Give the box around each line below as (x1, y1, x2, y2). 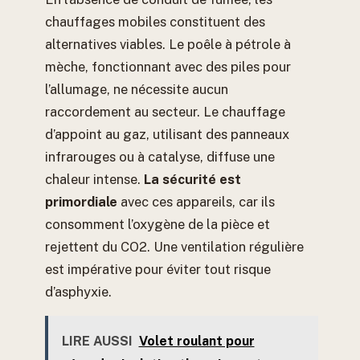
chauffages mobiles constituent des (45, 13, 265, 30)
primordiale (45, 193, 117, 210)
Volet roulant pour (138, 333, 255, 349)
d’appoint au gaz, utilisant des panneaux (45, 125, 289, 142)
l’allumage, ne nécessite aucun (45, 80, 228, 97)
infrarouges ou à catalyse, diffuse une (45, 148, 275, 165)
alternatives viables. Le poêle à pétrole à (45, 35, 291, 52)
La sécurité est (144, 170, 241, 187)
